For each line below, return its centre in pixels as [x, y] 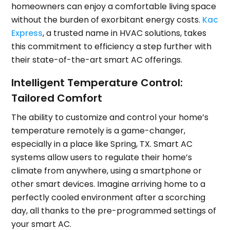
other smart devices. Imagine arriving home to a [109, 184]
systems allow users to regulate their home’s [102, 158]
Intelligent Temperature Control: [97, 83]
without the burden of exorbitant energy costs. [107, 20]
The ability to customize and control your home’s [110, 118]
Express [27, 33]
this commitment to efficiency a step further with [112, 47]
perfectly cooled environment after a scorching [109, 198]
